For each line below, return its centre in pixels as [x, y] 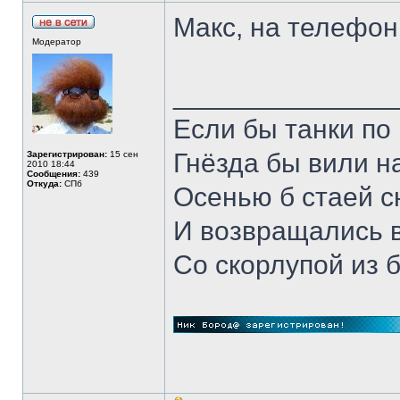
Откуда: [44, 183]
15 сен [123, 154]
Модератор [57, 42]
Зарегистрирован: [67, 154]
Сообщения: [54, 174]
